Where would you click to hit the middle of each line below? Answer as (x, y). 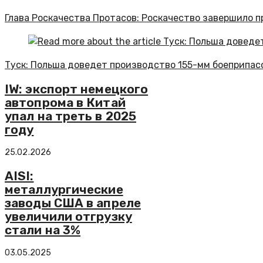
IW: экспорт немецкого (77, 89)
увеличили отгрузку (68, 216)
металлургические (64, 189)
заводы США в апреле (73, 203)
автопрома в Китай (65, 103)
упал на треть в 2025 (70, 116)
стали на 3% (43, 230)
